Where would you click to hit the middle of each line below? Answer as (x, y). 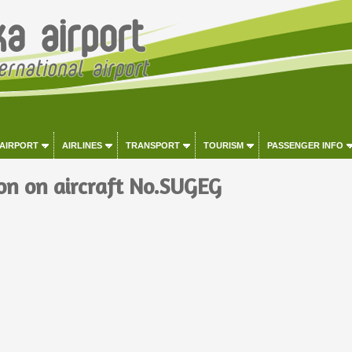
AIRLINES (82, 145)
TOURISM (223, 145)
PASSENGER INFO (305, 145)
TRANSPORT (152, 145)
